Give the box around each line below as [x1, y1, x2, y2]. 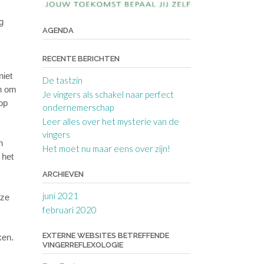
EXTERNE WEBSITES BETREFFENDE [42, 230, 169, 240]
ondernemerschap [42, 101, 114, 113]
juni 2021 [42, 190, 78, 201]
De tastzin [42, 74, 82, 85]
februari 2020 [42, 204, 97, 215]
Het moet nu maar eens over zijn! [42, 143, 170, 154]
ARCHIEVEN [42, 169, 84, 179]
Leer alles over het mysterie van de [42, 115, 179, 127]
